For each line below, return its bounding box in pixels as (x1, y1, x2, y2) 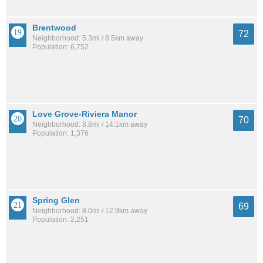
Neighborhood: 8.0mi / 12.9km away (32, 206, 147, 215)
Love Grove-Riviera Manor (32, 109, 137, 119)
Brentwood (32, 23, 76, 33)
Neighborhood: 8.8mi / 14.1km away (32, 120, 147, 129)
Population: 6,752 (32, 43, 89, 52)
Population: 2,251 (32, 215, 89, 224)
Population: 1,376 (32, 129, 89, 137)
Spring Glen (32, 195, 80, 205)
